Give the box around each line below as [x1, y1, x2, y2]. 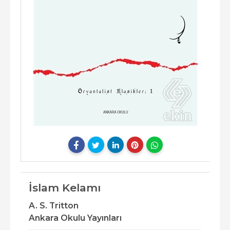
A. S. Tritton [29, 201, 79, 211]
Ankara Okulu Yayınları [29, 213, 122, 223]
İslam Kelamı [29, 181, 101, 195]
